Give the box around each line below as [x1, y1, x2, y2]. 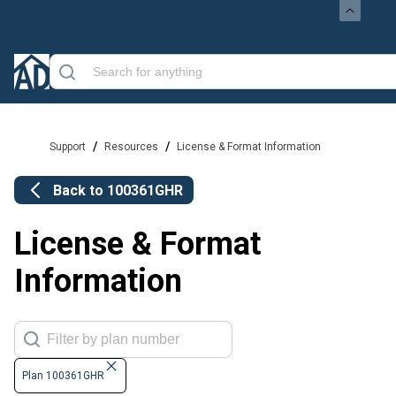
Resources [104, 141, 158, 153]
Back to [53, 181, 107, 199]
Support [49, 141, 86, 153]
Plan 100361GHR [22, 369, 104, 383]
